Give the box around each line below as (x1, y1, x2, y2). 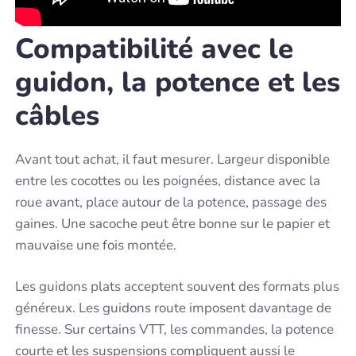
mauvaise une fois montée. (15, 235, 177, 254)
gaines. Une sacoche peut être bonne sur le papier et (15, 214, 331, 233)
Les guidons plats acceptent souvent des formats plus (15, 277, 340, 296)
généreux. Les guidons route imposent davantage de (15, 299, 332, 318)
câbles (15, 96, 100, 134)
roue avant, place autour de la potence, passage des (15, 192, 327, 211)
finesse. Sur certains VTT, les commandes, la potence (15, 320, 335, 339)
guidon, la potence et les (15, 63, 341, 101)
